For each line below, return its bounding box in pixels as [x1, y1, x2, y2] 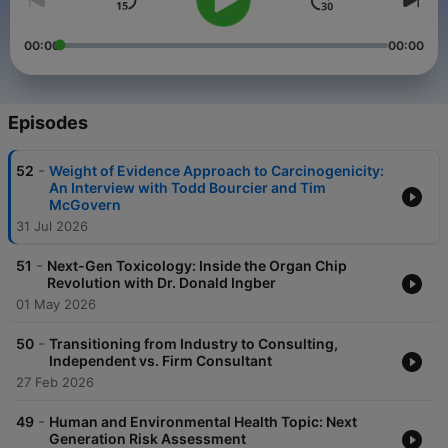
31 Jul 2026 [16, 218, 88, 235]
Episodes [8, 112, 88, 134]
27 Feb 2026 [16, 374, 94, 391]
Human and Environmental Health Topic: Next [49, 413, 357, 431]
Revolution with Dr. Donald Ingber [47, 274, 276, 292]
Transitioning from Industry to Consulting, [49, 335, 338, 353]
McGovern [49, 196, 121, 214]
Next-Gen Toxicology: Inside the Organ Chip [47, 257, 347, 275]
